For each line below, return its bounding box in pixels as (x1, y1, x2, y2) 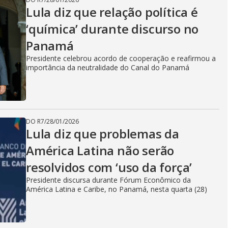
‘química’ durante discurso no (26, 20, 199, 37)
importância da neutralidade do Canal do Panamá (26, 63, 189, 72)
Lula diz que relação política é (26, 4, 198, 20)
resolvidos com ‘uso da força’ (26, 159, 192, 176)
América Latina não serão (26, 142, 175, 159)
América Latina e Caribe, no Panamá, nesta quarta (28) (26, 184, 207, 194)
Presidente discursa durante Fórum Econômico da (26, 175, 191, 185)
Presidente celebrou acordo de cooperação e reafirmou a (26, 53, 216, 63)
